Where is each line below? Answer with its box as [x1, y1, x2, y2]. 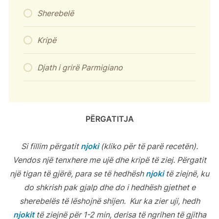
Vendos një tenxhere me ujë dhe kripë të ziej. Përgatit [13, 154, 206, 165]
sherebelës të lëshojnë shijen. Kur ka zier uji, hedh [19, 196, 200, 206]
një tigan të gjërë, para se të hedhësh [10, 168, 146, 178]
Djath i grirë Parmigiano [37, 62, 123, 72]
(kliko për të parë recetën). [99, 141, 198, 151]
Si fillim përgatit [21, 141, 81, 151]
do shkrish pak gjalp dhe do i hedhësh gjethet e [23, 182, 196, 192]
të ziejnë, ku [164, 168, 209, 178]
